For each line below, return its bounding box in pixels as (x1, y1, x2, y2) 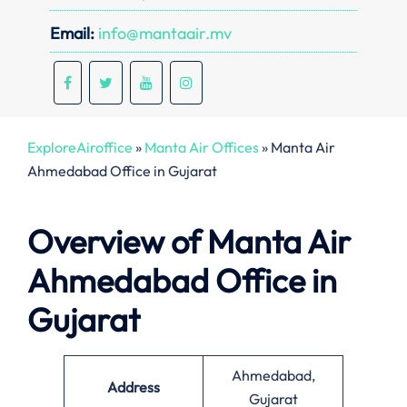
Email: (50, 23, 94, 44)
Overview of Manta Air (27, 221, 351, 263)
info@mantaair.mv (94, 23, 232, 44)
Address (107, 378, 160, 397)
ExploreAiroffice (27, 138, 133, 156)
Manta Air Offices (144, 138, 259, 156)
